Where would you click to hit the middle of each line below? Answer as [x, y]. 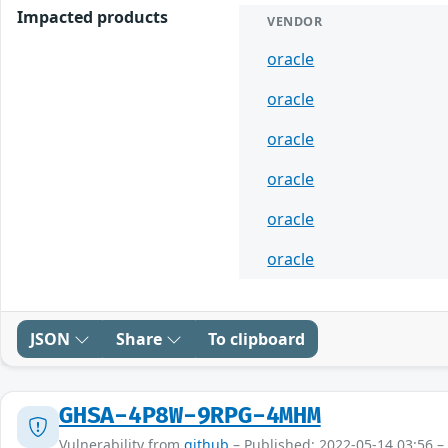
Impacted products [92, 16]
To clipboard [256, 338]
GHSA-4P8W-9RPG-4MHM [190, 415]
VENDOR [295, 21]
